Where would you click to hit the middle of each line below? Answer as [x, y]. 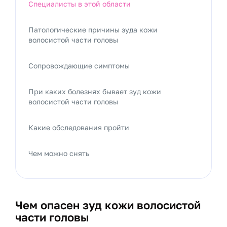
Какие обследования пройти [79, 127]
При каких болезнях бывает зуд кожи [95, 91]
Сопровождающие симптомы [79, 66]
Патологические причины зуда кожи [93, 30]
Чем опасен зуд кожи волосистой [108, 205]
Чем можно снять [59, 153]
